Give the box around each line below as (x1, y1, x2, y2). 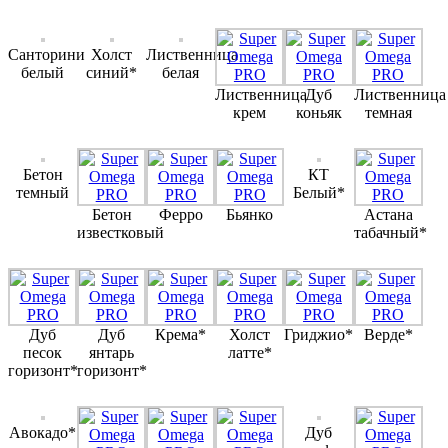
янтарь (89, 344, 135, 362)
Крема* (155, 326, 207, 344)
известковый (77, 224, 165, 242)
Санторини (8, 46, 85, 64)
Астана (363, 206, 413, 224)
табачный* (353, 224, 427, 242)
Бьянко (226, 206, 274, 224)
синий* (86, 64, 138, 82)
